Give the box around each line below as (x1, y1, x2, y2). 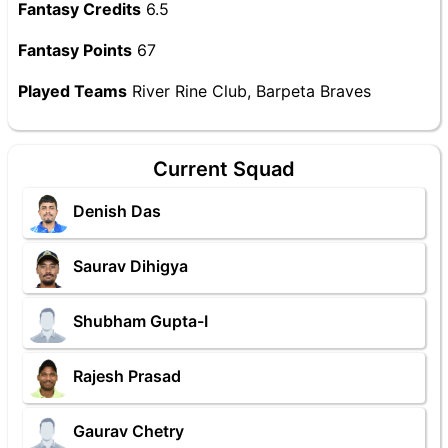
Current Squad (153, 157, 295, 181)
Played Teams (18, 81, 127, 101)
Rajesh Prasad (73, 366, 181, 387)
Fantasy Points (18, 40, 132, 60)
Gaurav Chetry (73, 421, 184, 442)
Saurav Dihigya (73, 256, 188, 277)
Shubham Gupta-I (73, 311, 208, 332)
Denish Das (73, 201, 161, 222)
